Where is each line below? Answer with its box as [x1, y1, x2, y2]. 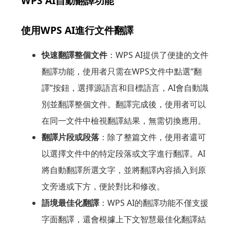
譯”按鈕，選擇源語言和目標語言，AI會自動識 [41, 82, 208, 93]
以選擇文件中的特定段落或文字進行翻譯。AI [41, 148, 205, 159]
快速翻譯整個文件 [41, 49, 107, 61]
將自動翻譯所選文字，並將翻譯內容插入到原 [41, 164, 206, 176]
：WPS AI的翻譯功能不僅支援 [99, 197, 208, 208]
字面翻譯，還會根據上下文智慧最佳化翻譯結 [41, 214, 206, 225]
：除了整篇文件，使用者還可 [99, 131, 206, 143]
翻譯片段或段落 [41, 131, 99, 143]
